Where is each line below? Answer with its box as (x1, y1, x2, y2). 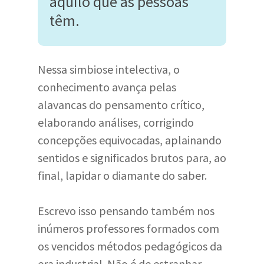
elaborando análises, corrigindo (38, 115, 194, 130)
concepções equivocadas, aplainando (38, 133, 222, 147)
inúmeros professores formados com (38, 221, 219, 236)
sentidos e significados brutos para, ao (38, 150, 226, 165)
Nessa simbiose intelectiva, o (38, 62, 180, 77)
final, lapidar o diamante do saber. (38, 168, 209, 183)
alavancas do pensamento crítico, (38, 97, 204, 112)
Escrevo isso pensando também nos (38, 203, 214, 218)
